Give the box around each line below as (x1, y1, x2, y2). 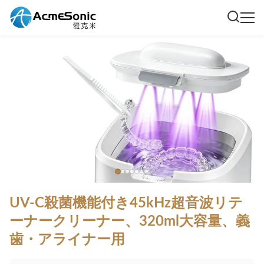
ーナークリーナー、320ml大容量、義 (9, 214, 250, 229)
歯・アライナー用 (9, 233, 125, 247)
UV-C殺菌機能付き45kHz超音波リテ (9, 196, 243, 210)
